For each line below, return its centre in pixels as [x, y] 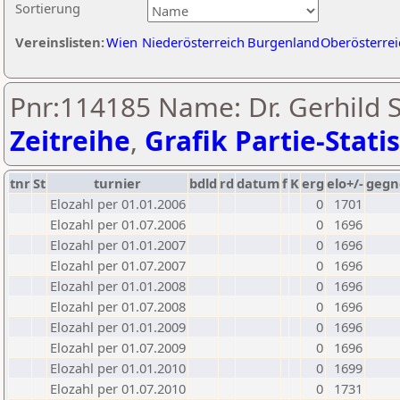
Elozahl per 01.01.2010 [118, 368]
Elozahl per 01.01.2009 [118, 327]
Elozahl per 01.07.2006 [118, 224]
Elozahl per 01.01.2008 [118, 286]
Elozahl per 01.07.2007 [118, 265]
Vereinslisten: [60, 42]
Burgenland [283, 42]
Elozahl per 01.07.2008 [118, 306]
